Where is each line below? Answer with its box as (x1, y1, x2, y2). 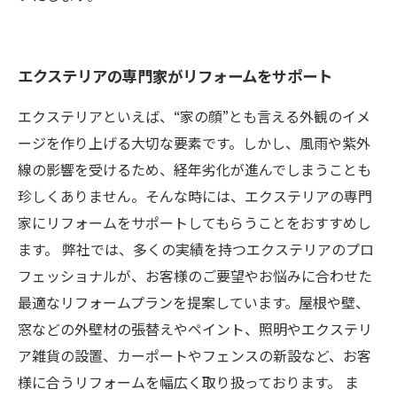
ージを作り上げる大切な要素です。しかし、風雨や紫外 (18, 133, 370, 157)
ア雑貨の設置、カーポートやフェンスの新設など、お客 (18, 346, 371, 370)
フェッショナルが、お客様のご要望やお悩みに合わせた (18, 266, 372, 290)
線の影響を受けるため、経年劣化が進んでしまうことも (18, 160, 371, 183)
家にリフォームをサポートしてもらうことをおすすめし (18, 213, 371, 237)
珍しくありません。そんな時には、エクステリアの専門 (18, 186, 372, 210)
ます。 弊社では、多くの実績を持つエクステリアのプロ (18, 239, 374, 263)
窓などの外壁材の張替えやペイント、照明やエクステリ (18, 319, 372, 343)
